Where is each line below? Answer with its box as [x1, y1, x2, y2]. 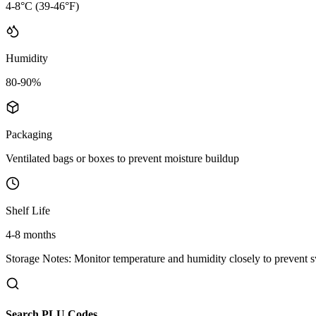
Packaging [6, 128, 52, 140]
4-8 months [6, 228, 56, 241]
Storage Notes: [6, 252, 71, 265]
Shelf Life [6, 204, 50, 217]
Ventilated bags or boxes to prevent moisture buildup [6, 152, 239, 164]
